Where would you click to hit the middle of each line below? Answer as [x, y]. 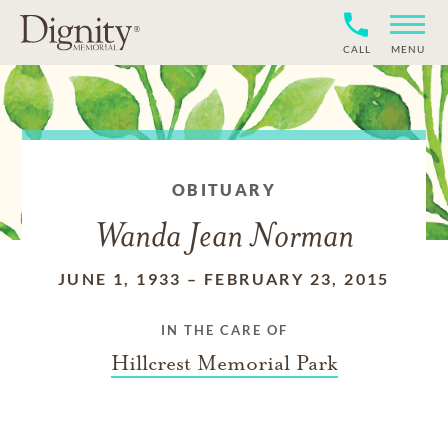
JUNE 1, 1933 [120, 278]
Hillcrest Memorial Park [224, 363]
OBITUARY [224, 189]
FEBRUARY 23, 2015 [297, 278]
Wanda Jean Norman [224, 238]
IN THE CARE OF [224, 330]
